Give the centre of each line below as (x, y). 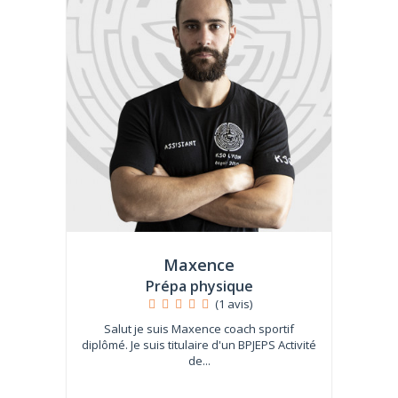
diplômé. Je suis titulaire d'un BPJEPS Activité (199, 345)
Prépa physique (199, 286)
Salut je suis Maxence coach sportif (199, 329)
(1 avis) (233, 304)
